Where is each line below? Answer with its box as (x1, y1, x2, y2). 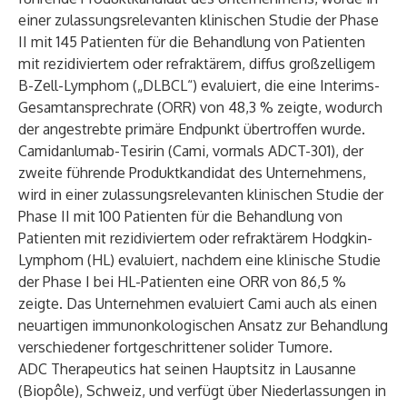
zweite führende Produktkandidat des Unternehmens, (18, 164, 366, 182)
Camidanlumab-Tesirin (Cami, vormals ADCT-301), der (18, 142, 363, 160)
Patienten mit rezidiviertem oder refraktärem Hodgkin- (18, 229, 372, 247)
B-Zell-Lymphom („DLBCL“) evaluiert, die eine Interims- (18, 76, 380, 94)
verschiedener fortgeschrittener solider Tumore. (18, 338, 333, 356)
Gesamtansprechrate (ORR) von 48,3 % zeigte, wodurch (18, 98, 382, 116)
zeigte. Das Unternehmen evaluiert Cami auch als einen (18, 294, 377, 313)
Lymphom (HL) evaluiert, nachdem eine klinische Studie (18, 251, 381, 269)
